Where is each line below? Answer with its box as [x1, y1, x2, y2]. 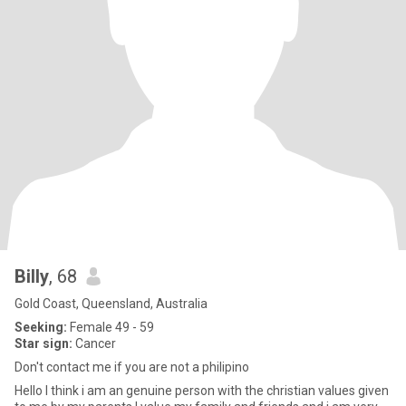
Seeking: [14, 320, 67, 334]
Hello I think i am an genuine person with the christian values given [14, 383, 389, 398]
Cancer [72, 336, 116, 351]
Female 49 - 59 [67, 320, 154, 334]
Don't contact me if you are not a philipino [14, 360, 249, 374]
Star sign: [14, 336, 72, 351]
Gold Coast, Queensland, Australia [14, 296, 208, 311]
